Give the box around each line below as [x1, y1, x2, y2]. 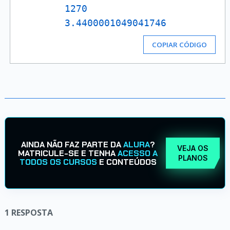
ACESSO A [118, 147, 158, 159]
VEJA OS [177, 144, 209, 152]
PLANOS [178, 154, 208, 162]
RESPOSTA [11, 207, 53, 218]
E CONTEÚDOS [97, 156, 157, 167]
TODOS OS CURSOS [19, 156, 97, 167]
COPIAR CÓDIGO [152, 40, 207, 49]
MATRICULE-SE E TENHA [18, 147, 118, 159]
